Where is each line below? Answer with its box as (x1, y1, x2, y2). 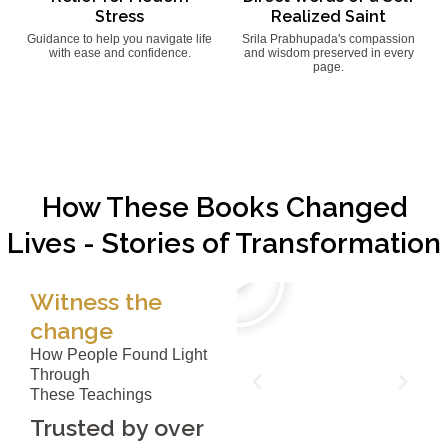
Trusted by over (30, 413, 203, 441)
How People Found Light (30, 345, 207, 363)
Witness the (30, 287, 162, 315)
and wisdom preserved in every (243, 45, 414, 60)
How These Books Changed (41, 190, 407, 224)
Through (30, 365, 90, 383)
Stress (95, 6, 144, 26)
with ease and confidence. (48, 45, 191, 60)
